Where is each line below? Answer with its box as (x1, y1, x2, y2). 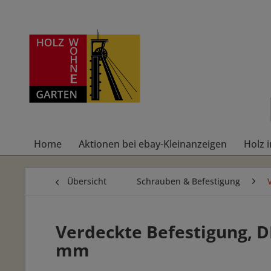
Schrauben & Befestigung (137, 175, 240, 187)
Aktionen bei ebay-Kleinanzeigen (79, 137, 227, 151)
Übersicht (67, 175, 106, 187)
